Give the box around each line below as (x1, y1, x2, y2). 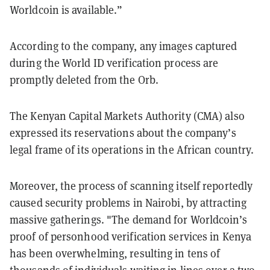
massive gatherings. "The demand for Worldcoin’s (10, 212, 247, 227)
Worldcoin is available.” (10, 2, 123, 17)
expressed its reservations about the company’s (10, 125, 236, 140)
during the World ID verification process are (10, 55, 219, 70)
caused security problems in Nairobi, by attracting (10, 195, 247, 210)
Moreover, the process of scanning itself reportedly (10, 178, 253, 193)
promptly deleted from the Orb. (10, 72, 159, 87)
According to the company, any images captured (10, 39, 237, 53)
